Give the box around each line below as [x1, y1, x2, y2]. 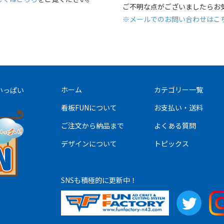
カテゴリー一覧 [153, 84, 203, 94]
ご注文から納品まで [60, 120, 124, 130]
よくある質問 [153, 120, 196, 130]
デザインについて [60, 138, 117, 148]
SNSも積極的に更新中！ [60, 174, 137, 185]
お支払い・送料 [153, 102, 203, 112]
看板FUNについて [60, 102, 117, 112]
